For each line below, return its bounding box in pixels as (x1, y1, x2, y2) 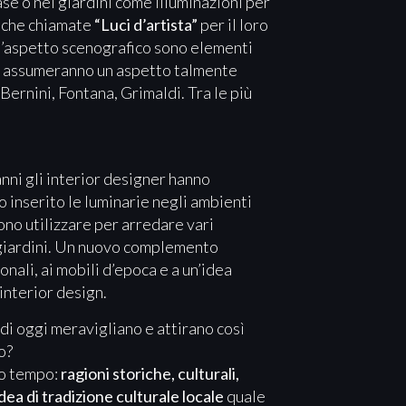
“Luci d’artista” (94, 14, 198, 35)
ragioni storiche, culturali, (61, 362, 239, 383)
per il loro (198, 14, 268, 35)
